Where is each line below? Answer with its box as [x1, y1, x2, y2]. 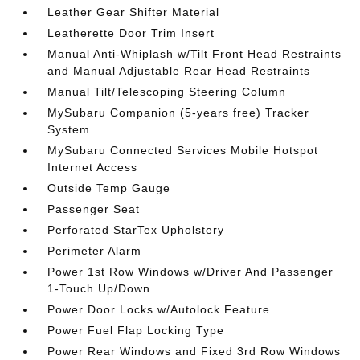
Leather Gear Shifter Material [47, 6, 220, 18]
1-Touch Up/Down [47, 282, 151, 295]
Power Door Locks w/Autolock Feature [47, 303, 271, 316]
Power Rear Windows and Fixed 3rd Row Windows [47, 345, 342, 358]
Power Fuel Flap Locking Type [47, 324, 225, 337]
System [47, 123, 91, 136]
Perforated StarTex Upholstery [47, 223, 225, 236]
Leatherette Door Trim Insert [47, 27, 215, 39]
